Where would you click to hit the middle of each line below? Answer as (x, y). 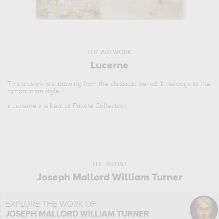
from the (96, 84)
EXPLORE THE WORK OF (51, 205)
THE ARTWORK (109, 53)
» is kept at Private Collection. (82, 106)
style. (52, 92)
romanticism (25, 92)
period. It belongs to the (174, 84)
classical (124, 84)
